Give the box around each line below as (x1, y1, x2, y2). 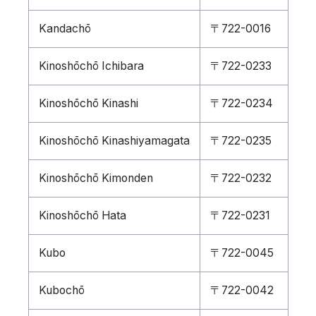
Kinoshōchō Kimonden (38, 171, 153, 185)
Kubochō (38, 284, 85, 297)
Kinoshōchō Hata (38, 209, 126, 222)
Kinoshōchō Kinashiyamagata (38, 134, 190, 147)
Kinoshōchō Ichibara (38, 59, 144, 73)
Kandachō (38, 22, 91, 35)
